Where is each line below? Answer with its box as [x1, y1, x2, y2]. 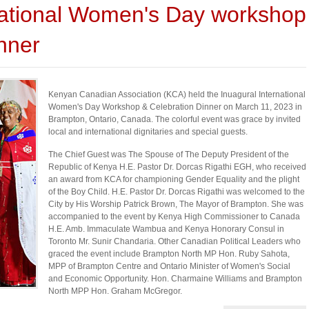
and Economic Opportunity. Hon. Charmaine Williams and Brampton [48, 274, 302, 283]
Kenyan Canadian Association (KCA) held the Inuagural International [48, 90, 306, 99]
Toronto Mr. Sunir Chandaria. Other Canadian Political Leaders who [48, 237, 301, 246]
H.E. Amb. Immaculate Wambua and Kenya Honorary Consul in [48, 224, 284, 234]
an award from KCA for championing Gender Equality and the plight [48, 175, 299, 184]
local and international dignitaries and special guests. [48, 127, 248, 137]
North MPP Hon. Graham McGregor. [48, 286, 182, 296]
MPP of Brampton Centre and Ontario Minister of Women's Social [48, 261, 290, 271]
